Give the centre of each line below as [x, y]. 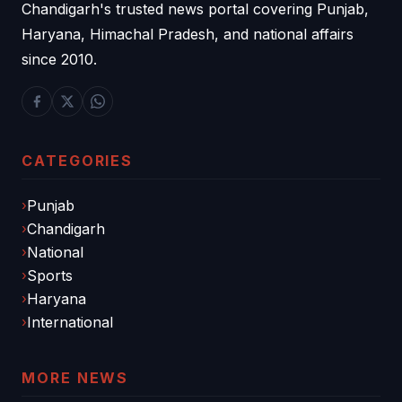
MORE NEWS [75, 377]
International [70, 322]
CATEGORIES [78, 160]
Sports [50, 275]
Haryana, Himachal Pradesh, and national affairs [188, 34]
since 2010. [59, 59]
